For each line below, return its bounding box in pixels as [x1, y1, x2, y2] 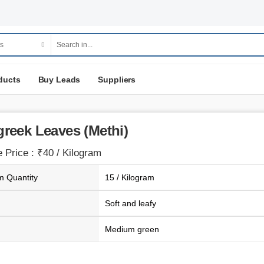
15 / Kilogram [104, 173, 154, 182]
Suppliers [98, 74, 136, 84]
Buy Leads [38, 74, 81, 84]
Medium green [104, 225, 159, 234]
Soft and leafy [104, 199, 156, 208]
